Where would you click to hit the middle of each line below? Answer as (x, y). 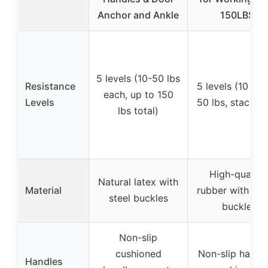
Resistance (50, 86)
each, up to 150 (138, 95)
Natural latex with (138, 182)
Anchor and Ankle (138, 15)
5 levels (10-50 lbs (138, 79)
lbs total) (138, 111)
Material (43, 191)
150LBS (237, 15)
